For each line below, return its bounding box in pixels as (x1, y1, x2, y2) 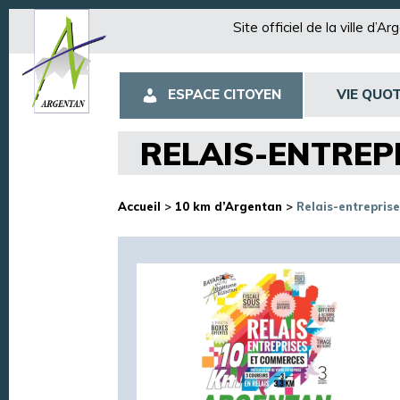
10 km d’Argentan (175, 199, 282, 213)
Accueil (118, 199, 161, 213)
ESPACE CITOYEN (168, 86, 281, 103)
